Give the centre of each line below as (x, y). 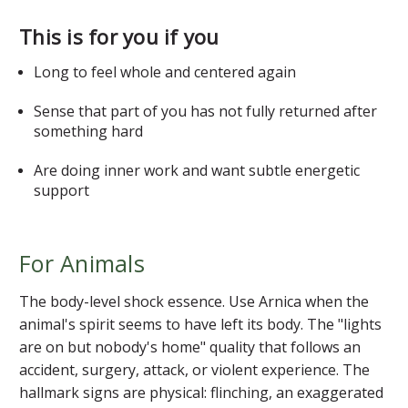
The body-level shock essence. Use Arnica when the (194, 301)
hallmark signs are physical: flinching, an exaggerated (201, 392)
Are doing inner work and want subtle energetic (197, 170)
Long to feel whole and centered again (165, 71)
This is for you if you (119, 36)
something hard (89, 131)
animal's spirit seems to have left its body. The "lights (200, 324)
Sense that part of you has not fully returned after (206, 111)
